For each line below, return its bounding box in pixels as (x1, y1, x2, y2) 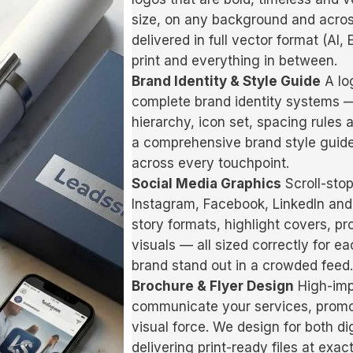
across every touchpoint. (132, 155, 289, 172)
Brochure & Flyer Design (132, 278, 294, 295)
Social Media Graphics (132, 176, 281, 192)
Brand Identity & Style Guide (132, 73, 321, 90)
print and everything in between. (132, 53, 337, 69)
